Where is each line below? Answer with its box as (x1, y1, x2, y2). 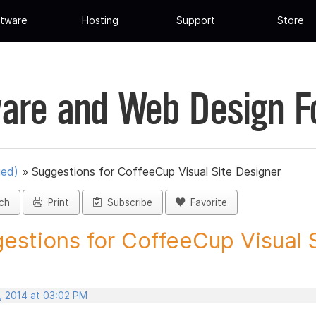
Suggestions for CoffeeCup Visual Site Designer (32, 164, 281, 179)
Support (176, 14, 215, 27)
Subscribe (102, 197, 152, 209)
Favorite (185, 197, 227, 209)
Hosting (82, 14, 119, 27)
